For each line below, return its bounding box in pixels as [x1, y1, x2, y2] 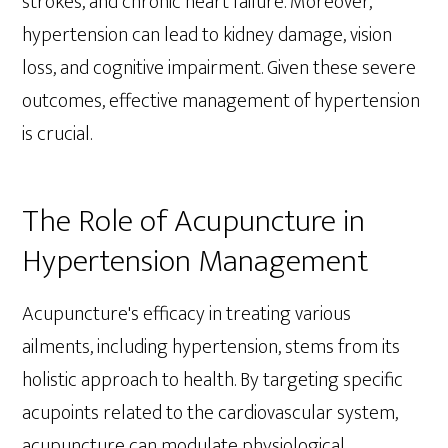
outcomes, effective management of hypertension [22, 84, 421, 119]
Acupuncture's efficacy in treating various [22, 297, 352, 332]
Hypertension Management [22, 235, 369, 289]
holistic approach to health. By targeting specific [22, 363, 404, 398]
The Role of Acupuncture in [22, 195, 366, 249]
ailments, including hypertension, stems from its [22, 330, 401, 365]
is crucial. [22, 117, 93, 152]
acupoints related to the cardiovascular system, [22, 396, 399, 431]
